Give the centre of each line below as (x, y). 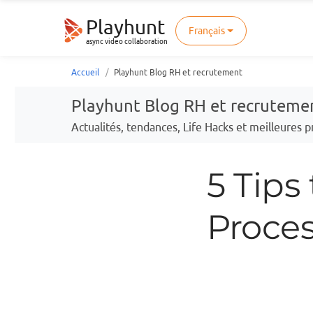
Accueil (85, 72)
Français (206, 31)
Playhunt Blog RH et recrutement (178, 72)
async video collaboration (127, 42)
